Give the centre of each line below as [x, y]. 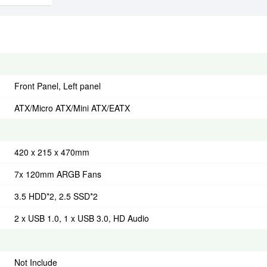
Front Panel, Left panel [58, 86]
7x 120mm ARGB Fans [58, 174]
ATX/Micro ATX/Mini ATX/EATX [72, 108]
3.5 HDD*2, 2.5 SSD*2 [56, 196]
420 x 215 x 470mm [52, 152]
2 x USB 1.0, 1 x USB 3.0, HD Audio [82, 218]
